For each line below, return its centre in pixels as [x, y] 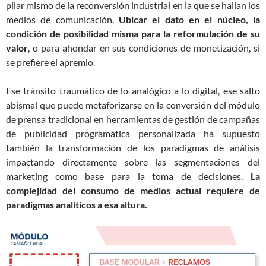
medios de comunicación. [62, 19]
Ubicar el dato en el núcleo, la [189, 19]
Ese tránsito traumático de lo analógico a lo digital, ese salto [133, 91]
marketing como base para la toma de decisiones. [128, 176]
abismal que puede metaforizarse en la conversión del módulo [133, 105]
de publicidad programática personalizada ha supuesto [133, 133]
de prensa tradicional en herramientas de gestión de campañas [133, 119]
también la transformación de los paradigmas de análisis [133, 148]
